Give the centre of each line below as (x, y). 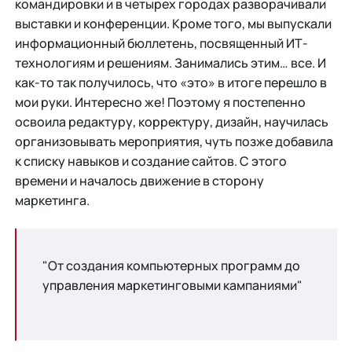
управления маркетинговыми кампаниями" (172, 285)
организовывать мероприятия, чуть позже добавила (174, 142)
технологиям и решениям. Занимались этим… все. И (170, 63)
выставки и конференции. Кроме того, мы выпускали (173, 24)
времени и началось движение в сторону (139, 181)
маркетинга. (52, 201)
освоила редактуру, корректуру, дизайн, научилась (171, 122)
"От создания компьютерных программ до (171, 265)
